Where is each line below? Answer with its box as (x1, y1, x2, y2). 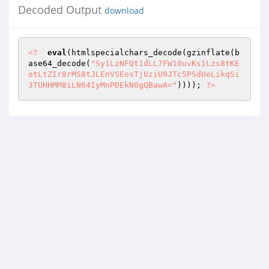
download (104, 5, 144, 16)
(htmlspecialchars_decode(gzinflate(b (67, 48, 240, 57)
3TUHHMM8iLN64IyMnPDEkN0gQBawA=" (28, 80, 177, 89)
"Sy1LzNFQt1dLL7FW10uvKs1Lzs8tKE (91, 59, 240, 68)
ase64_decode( (28, 59, 91, 68)
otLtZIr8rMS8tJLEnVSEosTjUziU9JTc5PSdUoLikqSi (28, 70, 240, 79)
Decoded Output (18, 2, 104, 17)
